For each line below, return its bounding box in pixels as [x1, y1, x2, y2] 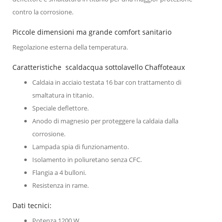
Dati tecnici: [12, 200, 52, 210]
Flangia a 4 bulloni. [32, 167, 86, 177]
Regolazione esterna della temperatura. [12, 42, 128, 52]
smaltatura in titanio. [32, 90, 94, 100]
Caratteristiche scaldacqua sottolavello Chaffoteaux [12, 62, 185, 72]
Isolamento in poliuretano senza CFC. [32, 155, 142, 164]
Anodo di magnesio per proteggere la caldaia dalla [32, 116, 178, 125]
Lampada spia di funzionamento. [32, 142, 129, 151]
